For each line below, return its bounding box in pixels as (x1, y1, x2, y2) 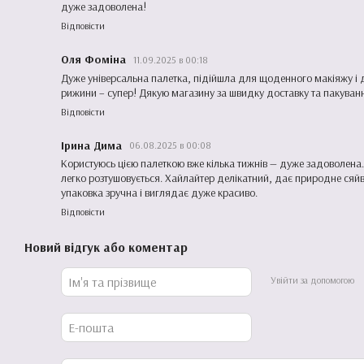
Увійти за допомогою (270, 273, 354, 286)
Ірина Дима (61, 137, 125, 152)
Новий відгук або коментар (24, 239, 188, 255)
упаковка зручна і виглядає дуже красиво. (61, 185, 258, 200)
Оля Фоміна (61, 51, 129, 67)
